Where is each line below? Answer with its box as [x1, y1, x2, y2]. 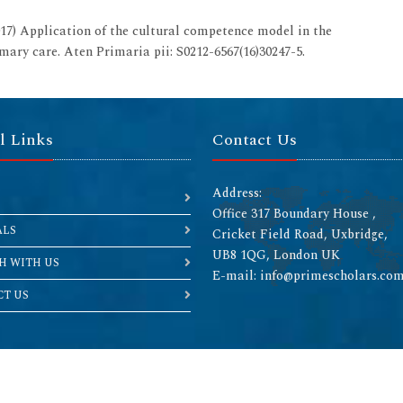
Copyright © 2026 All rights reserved [94, 353, 309, 372]
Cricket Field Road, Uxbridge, [212, 224, 388, 244]
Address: [212, 183, 262, 202]
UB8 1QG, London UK [212, 245, 340, 264]
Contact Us [212, 127, 297, 152]
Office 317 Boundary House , [212, 203, 376, 223]
